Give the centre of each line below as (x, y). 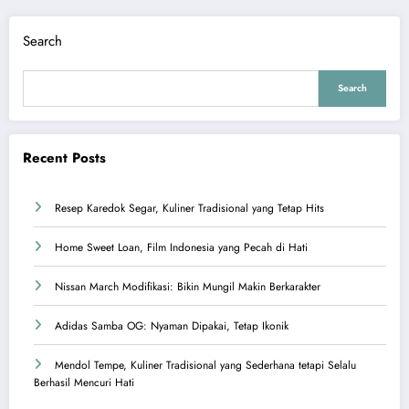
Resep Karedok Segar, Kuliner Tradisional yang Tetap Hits (189, 209)
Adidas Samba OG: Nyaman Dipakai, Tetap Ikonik (172, 326)
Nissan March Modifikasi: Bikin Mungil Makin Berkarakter (188, 287)
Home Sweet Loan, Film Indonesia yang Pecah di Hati (181, 248)
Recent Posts (64, 157)
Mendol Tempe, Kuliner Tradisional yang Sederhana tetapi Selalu (205, 366)
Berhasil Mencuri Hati (84, 383)
